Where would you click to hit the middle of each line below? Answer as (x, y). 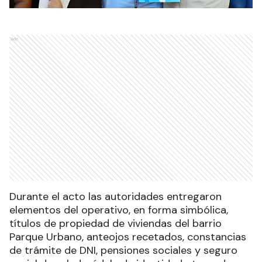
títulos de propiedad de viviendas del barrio (116, 223)
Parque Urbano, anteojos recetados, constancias (128, 237)
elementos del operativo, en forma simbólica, (119, 210)
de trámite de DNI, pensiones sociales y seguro (123, 250)
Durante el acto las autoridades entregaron (116, 196)
